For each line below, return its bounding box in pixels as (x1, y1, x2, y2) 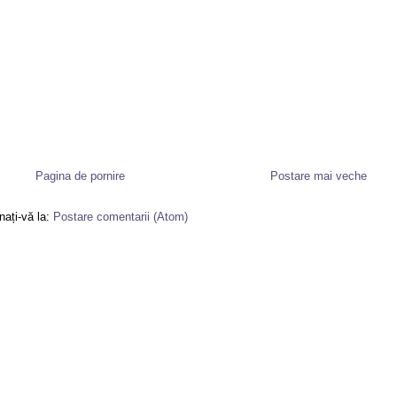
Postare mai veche (270, 169, 367, 183)
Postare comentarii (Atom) (53, 210, 188, 224)
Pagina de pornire (35, 169, 125, 183)
